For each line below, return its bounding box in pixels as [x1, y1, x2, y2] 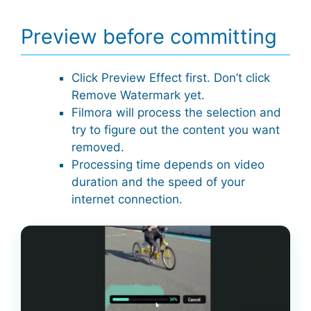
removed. [72, 140, 124, 154]
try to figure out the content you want [72, 122, 280, 137]
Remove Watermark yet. [72, 87, 205, 102]
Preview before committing [21, 24, 277, 49]
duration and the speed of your [72, 174, 245, 189]
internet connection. [72, 192, 183, 206]
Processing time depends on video [72, 157, 264, 171]
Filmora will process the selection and [72, 105, 281, 119]
